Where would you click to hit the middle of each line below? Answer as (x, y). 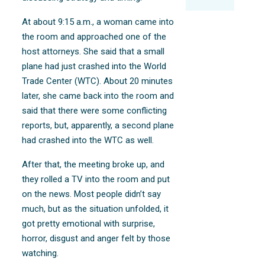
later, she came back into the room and (98, 96)
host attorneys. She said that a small (93, 51)
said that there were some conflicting (95, 110)
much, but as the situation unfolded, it (96, 209)
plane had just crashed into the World (94, 66)
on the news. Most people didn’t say (92, 194)
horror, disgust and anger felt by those (96, 238)
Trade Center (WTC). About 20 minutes (98, 81)
